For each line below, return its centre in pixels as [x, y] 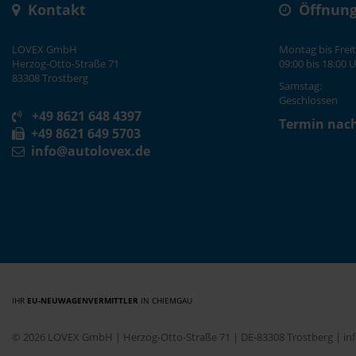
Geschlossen [308, 100]
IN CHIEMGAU [165, 300]
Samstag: [306, 85]
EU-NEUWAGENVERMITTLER [83, 300]
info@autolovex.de [87, 151]
